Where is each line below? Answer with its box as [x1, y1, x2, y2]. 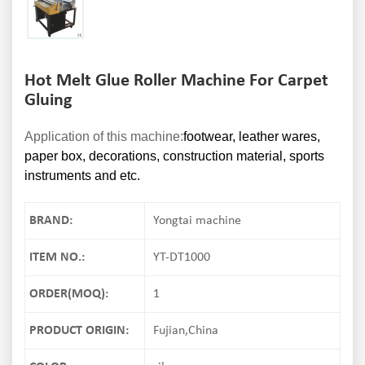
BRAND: [29, 214, 73, 228]
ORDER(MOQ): [29, 288, 108, 301]
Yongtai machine [152, 214, 241, 228]
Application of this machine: [24, 130, 183, 144]
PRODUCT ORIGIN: [29, 324, 129, 338]
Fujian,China [152, 324, 218, 338]
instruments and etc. [24, 169, 140, 183]
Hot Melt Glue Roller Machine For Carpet [24, 72, 328, 91]
